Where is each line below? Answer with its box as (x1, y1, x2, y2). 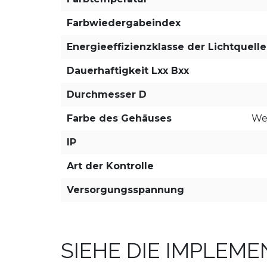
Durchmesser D (67, 89, 147, 100)
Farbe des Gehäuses (67, 113, 172, 124)
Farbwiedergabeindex (67, 17, 181, 29)
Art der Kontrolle (67, 160, 154, 172)
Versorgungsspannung (67, 184, 184, 195)
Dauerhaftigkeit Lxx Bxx (67, 65, 189, 76)
